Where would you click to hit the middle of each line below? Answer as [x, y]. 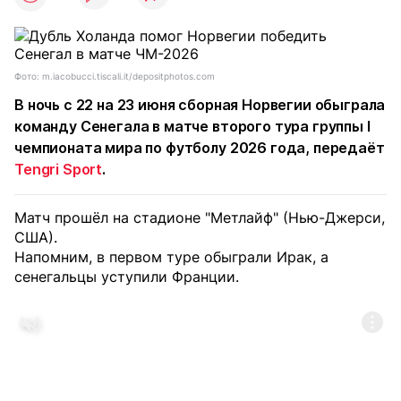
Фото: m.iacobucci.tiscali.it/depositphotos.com [115, 76]
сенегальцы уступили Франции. [127, 277]
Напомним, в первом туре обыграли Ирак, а [171, 257]
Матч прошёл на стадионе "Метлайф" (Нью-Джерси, [200, 218]
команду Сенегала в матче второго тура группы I [192, 126]
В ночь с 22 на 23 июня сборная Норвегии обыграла [200, 105]
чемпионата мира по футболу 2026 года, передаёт [200, 148]
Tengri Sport [59, 169]
